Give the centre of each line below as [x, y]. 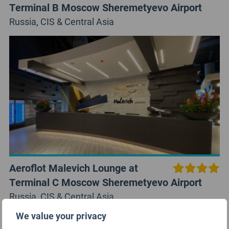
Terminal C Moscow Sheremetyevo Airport [105, 182]
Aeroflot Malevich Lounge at [73, 168]
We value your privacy [61, 215]
